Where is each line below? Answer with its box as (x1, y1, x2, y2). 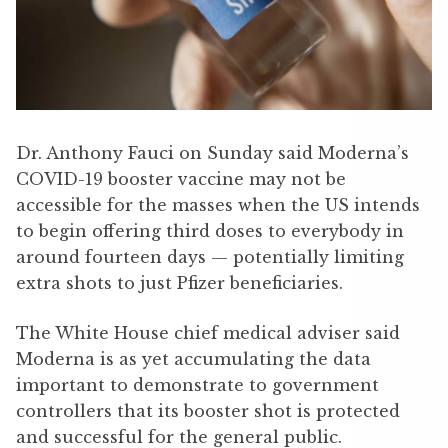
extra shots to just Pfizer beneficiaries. (16, 273, 343, 294)
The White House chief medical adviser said (16, 323, 400, 344)
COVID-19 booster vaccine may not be (16, 169, 346, 190)
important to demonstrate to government (16, 375, 379, 396)
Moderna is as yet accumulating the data (16, 349, 371, 370)
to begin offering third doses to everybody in (16, 221, 404, 242)
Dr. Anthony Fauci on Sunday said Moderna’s (16, 143, 409, 164)
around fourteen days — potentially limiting (16, 247, 404, 268)
